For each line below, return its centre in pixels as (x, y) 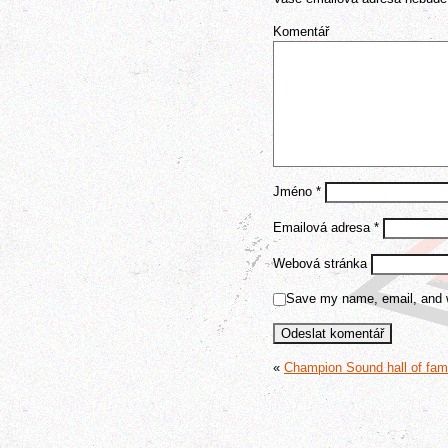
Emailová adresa (323, 227)
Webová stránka (320, 263)
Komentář (301, 31)
